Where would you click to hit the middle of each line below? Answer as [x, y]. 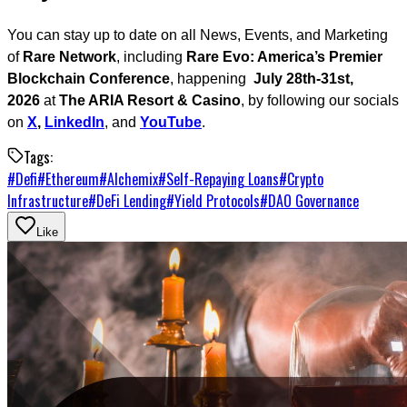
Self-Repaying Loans [223, 179]
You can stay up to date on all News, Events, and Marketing [198, 35]
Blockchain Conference [89, 78]
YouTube [171, 122]
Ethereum [72, 179]
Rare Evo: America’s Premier [284, 56]
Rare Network [69, 56]
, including [151, 56]
